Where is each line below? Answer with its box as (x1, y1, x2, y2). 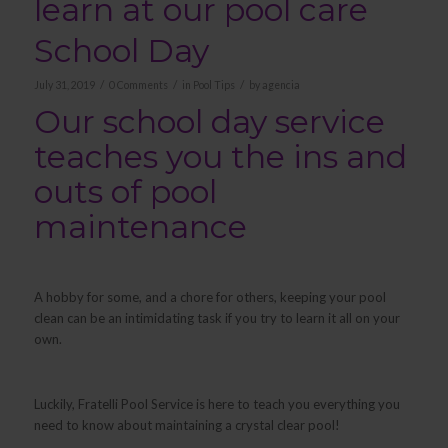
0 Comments (108, 79, 168, 92)
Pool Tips (192, 79, 235, 92)
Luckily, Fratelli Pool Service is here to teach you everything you (33, 395, 400, 412)
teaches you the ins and (33, 137, 407, 177)
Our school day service (33, 102, 385, 142)
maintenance (33, 207, 247, 247)
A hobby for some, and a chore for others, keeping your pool (33, 289, 386, 306)
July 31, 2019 (33, 79, 95, 92)
